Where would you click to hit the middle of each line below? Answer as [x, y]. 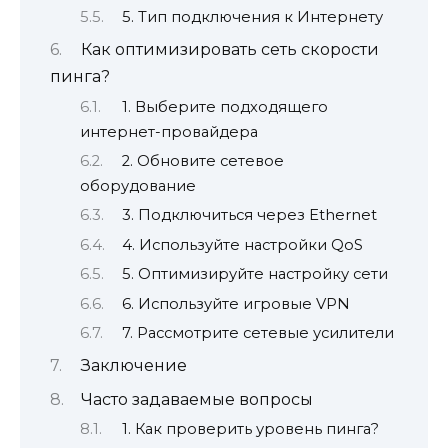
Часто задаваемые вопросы [196, 399]
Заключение [133, 366]
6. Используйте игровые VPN [235, 303]
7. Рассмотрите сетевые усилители [257, 333]
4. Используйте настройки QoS [242, 244]
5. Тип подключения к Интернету [252, 16]
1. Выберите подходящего [224, 106]
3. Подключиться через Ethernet [249, 215]
